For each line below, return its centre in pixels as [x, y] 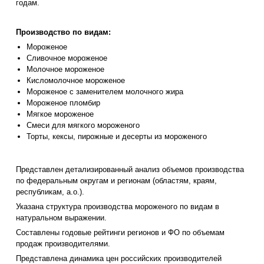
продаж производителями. [63, 244]
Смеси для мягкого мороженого [83, 126]
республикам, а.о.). [50, 192]
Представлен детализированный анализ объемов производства [130, 170]
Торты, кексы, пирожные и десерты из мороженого [117, 137]
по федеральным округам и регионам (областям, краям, [116, 181]
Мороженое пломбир [63, 103]
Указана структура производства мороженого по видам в [118, 207]
